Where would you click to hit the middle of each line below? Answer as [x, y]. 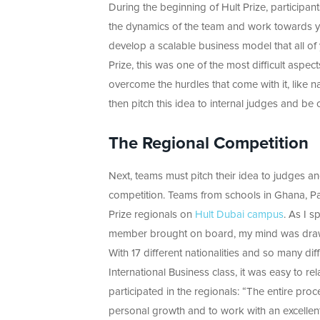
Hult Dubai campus [239, 214]
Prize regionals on [152, 214]
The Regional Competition [209, 143]
